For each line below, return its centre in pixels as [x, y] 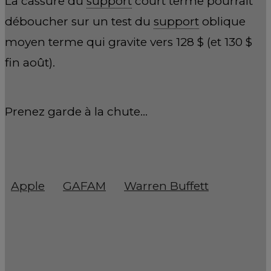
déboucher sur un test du [79, 21]
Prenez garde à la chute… [76, 112]
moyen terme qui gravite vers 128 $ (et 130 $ [129, 42]
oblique [222, 21]
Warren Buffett [166, 186]
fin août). [30, 62]
